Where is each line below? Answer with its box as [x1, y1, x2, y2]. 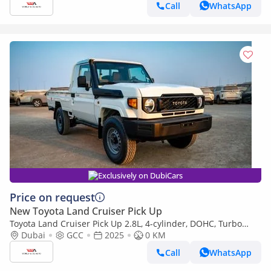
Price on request [10, 190, 95, 204]
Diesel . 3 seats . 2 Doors [10, 229, 108, 241]
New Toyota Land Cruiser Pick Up [10, 204, 162, 218]
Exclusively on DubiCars [98, 170, 183, 181]
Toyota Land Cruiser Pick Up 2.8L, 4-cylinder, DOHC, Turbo [10, 218, 242, 229]
